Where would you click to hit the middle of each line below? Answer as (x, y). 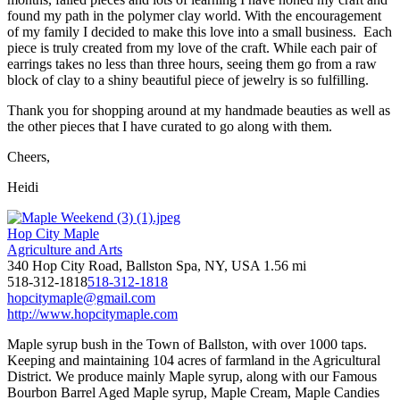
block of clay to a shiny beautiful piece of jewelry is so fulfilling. (188, 79)
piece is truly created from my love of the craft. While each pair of (192, 47)
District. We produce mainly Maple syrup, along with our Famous (192, 376)
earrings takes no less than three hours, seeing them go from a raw (192, 63)
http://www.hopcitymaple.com (92, 313)
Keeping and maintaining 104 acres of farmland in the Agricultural (194, 360)
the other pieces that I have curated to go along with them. (170, 126)
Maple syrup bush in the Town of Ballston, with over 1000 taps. (187, 344)
